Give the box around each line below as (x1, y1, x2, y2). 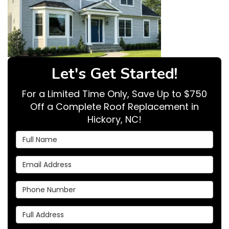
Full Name (15, 130, 57, 142)
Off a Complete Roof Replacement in (30, 100, 199, 113)
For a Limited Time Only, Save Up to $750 (22, 87, 207, 101)
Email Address (15, 155, 74, 167)
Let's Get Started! (52, 63, 177, 85)
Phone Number (15, 180, 77, 192)
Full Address (15, 205, 67, 217)
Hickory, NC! (87, 113, 142, 126)
